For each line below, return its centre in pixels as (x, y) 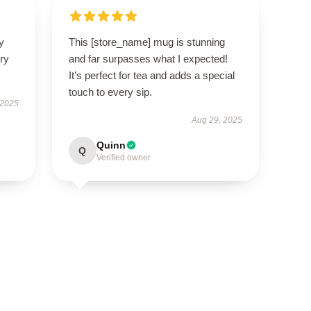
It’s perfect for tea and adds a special (151, 75)
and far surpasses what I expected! (148, 59)
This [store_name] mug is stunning (146, 42)
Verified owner (123, 158)
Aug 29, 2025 (217, 120)
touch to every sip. (110, 92)
